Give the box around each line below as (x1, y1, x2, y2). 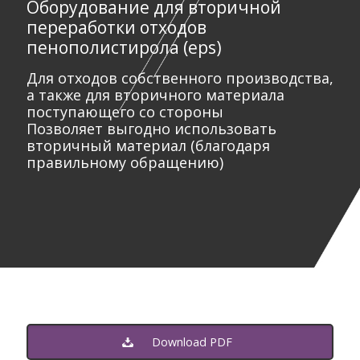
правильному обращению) (27, 152, 223, 172)
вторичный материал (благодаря (27, 135, 270, 155)
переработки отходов (27, 15, 207, 39)
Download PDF (152, 333, 232, 350)
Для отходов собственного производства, (27, 67, 333, 88)
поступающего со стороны (27, 101, 223, 121)
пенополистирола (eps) (27, 35, 222, 59)
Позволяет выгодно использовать (27, 118, 276, 138)
